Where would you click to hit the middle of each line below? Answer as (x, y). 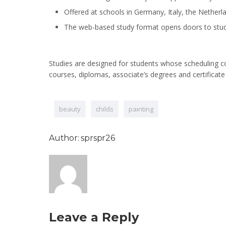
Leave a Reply (94, 217)
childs (105, 109)
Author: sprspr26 (82, 138)
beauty (70, 109)
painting (141, 109)
